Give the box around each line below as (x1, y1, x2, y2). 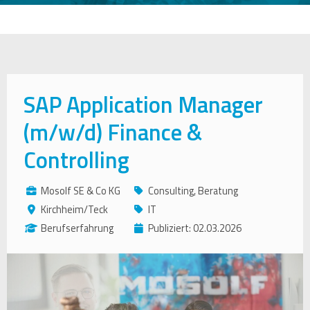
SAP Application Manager (24, 87, 263, 122)
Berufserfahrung (41, 221, 114, 236)
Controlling (24, 143, 129, 177)
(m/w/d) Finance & (24, 115, 202, 149)
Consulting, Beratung (148, 183, 239, 199)
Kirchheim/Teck (41, 202, 109, 217)
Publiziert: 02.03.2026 (148, 221, 242, 236)
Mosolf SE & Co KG (41, 183, 121, 199)
